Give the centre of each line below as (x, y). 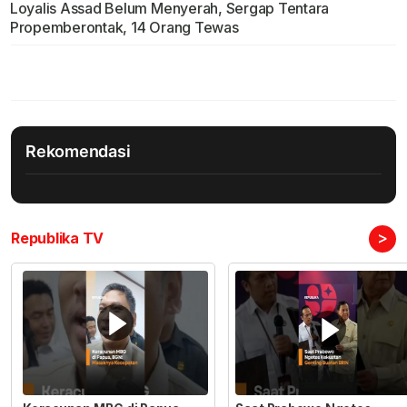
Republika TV (58, 238)
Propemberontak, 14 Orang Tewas (124, 28)
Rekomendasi (78, 152)
